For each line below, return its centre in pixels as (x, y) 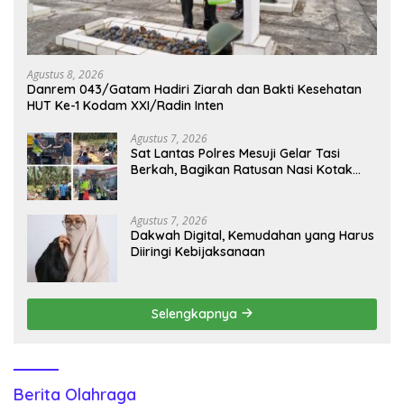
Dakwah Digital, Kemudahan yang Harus (252, 235)
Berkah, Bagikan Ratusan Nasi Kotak (242, 169)
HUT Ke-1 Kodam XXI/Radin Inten (126, 105)
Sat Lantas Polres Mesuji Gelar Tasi (235, 153)
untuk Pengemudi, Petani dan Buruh (237, 185)
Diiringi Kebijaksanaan (198, 251)
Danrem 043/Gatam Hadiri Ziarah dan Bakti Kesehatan (194, 89)
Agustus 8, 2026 (65, 74)
